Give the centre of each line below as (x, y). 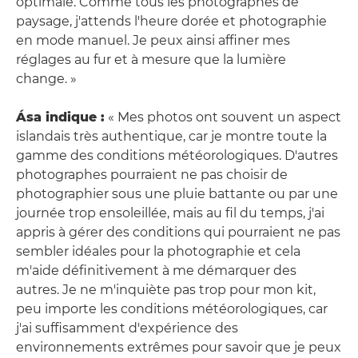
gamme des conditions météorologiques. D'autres (177, 155)
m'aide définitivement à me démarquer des (156, 270)
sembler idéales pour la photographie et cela (158, 251)
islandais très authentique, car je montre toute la (171, 136)
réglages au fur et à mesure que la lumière (151, 59)
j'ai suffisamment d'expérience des (127, 328)
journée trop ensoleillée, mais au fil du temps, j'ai (170, 213)
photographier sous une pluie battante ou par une (177, 193)
